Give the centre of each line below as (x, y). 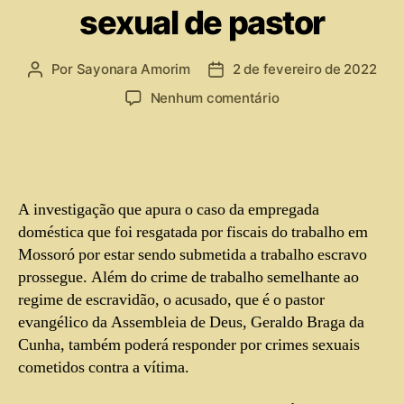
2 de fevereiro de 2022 (304, 69)
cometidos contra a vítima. (104, 367)
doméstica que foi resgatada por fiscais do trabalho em (193, 232)
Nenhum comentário (215, 97)
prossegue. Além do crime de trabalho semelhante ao (188, 277)
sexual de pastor (202, 22)
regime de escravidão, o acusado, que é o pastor (171, 299)
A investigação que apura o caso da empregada (169, 209)
